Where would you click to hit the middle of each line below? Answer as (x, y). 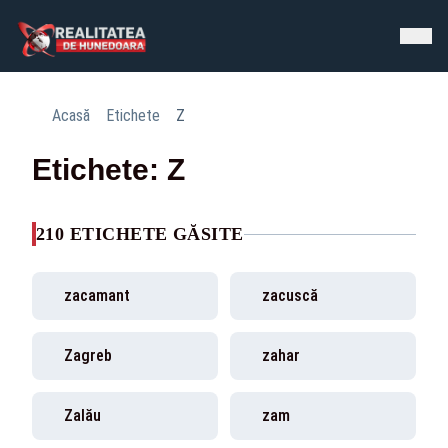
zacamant (97, 295)
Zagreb (88, 355)
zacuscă (290, 295)
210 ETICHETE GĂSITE (140, 234)
